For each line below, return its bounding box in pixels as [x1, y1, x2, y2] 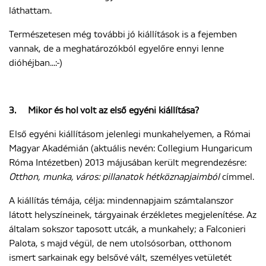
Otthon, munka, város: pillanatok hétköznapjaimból [9, 172, 220, 182]
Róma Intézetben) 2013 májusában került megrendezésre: [9, 158, 246, 167]
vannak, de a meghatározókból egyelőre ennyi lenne [9, 44, 224, 53]
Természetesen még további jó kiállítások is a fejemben [9, 30, 237, 39]
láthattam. [9, 6, 52, 15]
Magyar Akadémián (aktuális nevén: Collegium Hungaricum [9, 144, 252, 153]
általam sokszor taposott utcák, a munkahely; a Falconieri [9, 224, 246, 234]
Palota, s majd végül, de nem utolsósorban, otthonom [9, 239, 232, 248]
